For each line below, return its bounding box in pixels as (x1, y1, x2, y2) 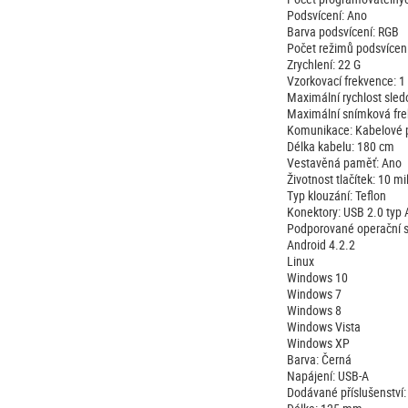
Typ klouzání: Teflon (286, 187, 386, 205)
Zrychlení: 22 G (286, 56, 361, 74)
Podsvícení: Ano (286, 6, 367, 25)
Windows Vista (286, 318, 361, 336)
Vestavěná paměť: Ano (286, 154, 402, 172)
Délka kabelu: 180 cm (286, 138, 394, 156)
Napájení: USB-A (286, 367, 369, 385)
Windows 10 (286, 269, 348, 287)
